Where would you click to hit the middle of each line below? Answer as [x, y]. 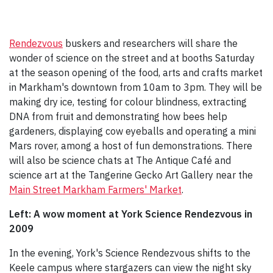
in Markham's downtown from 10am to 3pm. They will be [136, 87]
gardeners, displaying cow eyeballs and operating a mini [133, 131]
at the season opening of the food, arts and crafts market [136, 73]
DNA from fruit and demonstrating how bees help [118, 117]
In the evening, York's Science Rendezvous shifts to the [130, 253]
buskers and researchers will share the [150, 44]
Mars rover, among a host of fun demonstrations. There [131, 146]
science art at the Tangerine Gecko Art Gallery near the [131, 175]
